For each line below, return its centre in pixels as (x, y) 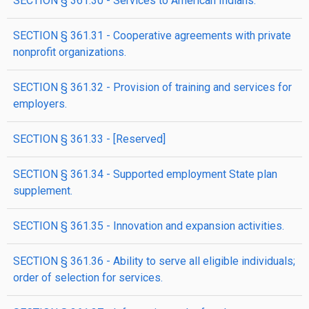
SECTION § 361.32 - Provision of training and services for (152, 87)
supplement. (43, 191)
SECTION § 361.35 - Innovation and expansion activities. (149, 226)
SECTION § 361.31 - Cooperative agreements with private (152, 36)
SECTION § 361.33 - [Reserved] (89, 139)
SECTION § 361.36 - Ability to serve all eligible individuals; (154, 261)
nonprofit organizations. (70, 52)
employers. (40, 104)
